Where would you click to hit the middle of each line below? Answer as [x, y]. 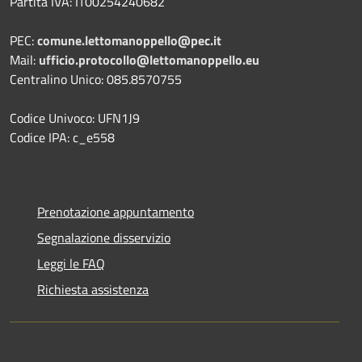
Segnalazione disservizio [104, 237]
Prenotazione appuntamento [116, 211]
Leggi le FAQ [71, 263]
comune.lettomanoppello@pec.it [129, 40]
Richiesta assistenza [93, 289]
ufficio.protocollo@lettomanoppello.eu [149, 59]
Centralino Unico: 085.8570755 [96, 79]
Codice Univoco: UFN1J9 [75, 118]
